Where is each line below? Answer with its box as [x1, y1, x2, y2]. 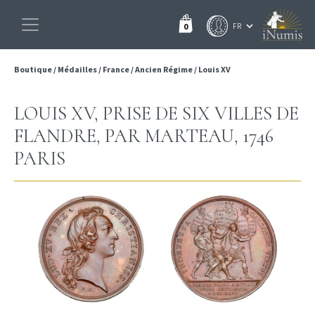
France [103, 64, 129, 75]
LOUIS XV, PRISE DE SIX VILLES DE [14, 102, 299, 125]
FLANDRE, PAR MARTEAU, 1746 [14, 124, 274, 148]
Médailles [58, 64, 97, 75]
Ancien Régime [135, 64, 193, 75]
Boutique [14, 64, 53, 75]
